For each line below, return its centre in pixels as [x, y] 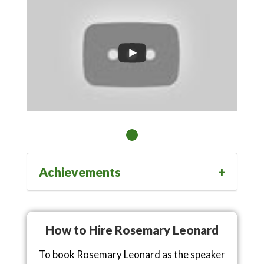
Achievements [80, 172]
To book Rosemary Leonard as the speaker [132, 255]
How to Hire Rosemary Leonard [132, 230]
